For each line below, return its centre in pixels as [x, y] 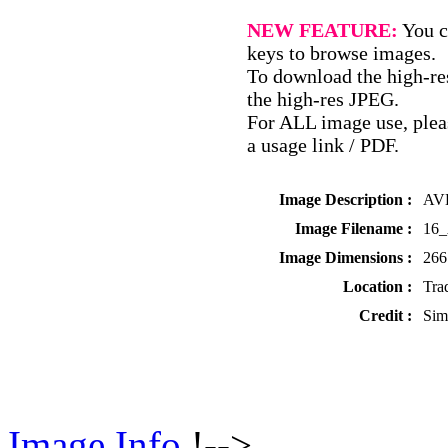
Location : [377, 286]
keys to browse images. [341, 52]
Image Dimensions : [345, 257]
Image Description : [345, 199]
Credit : [385, 315]
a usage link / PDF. [323, 144]
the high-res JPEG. [323, 98]
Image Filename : [353, 228]
